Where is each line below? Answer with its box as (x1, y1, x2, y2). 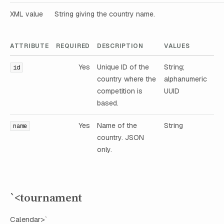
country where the (97, 74, 156, 84)
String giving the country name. (54, 9, 155, 19)
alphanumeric (164, 74, 207, 84)
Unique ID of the (97, 62, 149, 72)
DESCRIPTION (97, 42, 143, 50)
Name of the (97, 121, 137, 130)
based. (97, 98, 118, 108)
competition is (97, 86, 142, 96)
